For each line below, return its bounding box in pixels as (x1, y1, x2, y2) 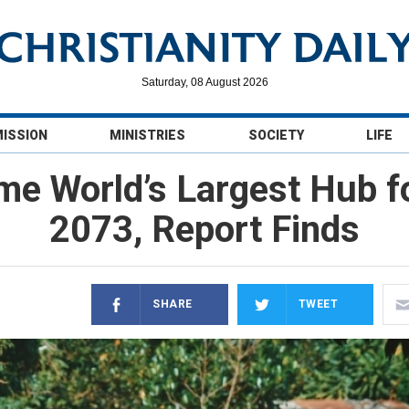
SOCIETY (247, 128, 304, 142)
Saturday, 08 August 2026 (141, 76, 268, 89)
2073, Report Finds (49, 208, 360, 251)
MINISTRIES (110, 128, 186, 142)
